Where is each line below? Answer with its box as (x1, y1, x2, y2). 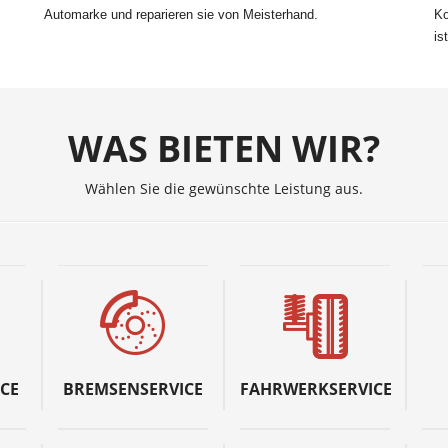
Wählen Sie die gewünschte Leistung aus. (85, 179, 363, 198)
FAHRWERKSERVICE (239, 377, 392, 400)
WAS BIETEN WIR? (68, 123, 380, 173)
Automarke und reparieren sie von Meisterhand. (43, 7, 318, 22)
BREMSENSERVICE (63, 377, 204, 400)
